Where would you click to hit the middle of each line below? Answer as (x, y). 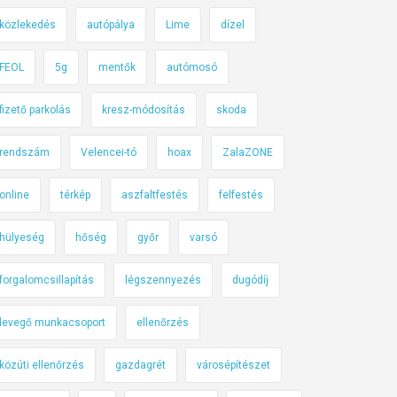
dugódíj (250, 280)
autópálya (111, 25)
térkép (75, 195)
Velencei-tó (109, 152)
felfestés (241, 195)
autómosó (192, 67)
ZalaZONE (248, 152)
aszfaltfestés (155, 195)
